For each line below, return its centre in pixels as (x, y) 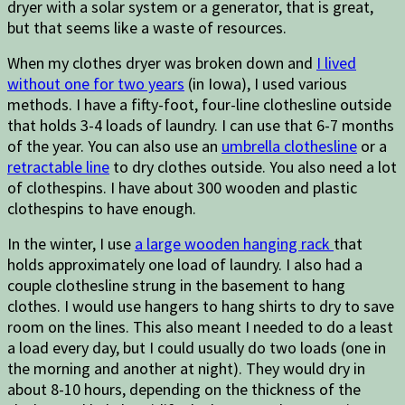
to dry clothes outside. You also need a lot (253, 166)
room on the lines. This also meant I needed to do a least (200, 326)
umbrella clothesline (289, 146)
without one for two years (96, 83)
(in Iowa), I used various (266, 83)
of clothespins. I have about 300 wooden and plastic (182, 187)
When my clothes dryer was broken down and (162, 62)
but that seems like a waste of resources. (149, 27)
